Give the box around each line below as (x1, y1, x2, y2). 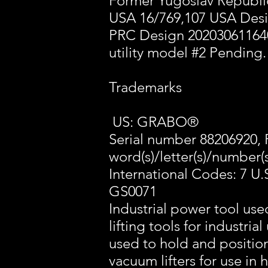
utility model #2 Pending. (109, 44, 266, 61)
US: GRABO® (109, 113, 202, 130)
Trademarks (109, 78, 182, 96)
